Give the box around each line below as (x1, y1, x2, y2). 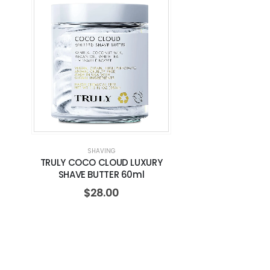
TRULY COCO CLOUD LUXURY (40, 156, 163, 169)
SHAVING (87, 146, 116, 155)
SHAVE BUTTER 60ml (58, 168, 145, 181)
